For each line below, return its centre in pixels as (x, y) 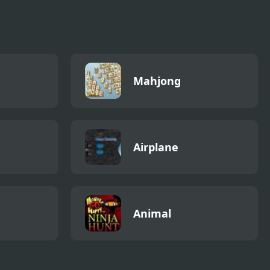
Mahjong (157, 80)
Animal (152, 213)
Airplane (156, 147)
